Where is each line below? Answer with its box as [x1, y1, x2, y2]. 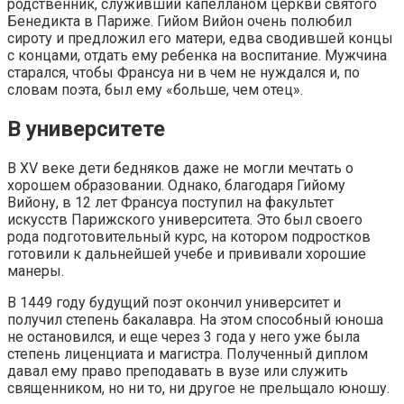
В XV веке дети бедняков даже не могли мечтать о [7, 159, 353, 177]
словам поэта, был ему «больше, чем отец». [7, 81, 303, 99]
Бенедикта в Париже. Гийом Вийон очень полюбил [7, 13, 352, 31]
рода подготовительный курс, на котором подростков [7, 227, 371, 245]
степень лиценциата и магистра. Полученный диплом [7, 344, 368, 363]
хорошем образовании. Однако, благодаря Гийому [7, 176, 345, 194]
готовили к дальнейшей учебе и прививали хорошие [7, 244, 366, 262]
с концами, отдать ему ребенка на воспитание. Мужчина [7, 47, 387, 65]
